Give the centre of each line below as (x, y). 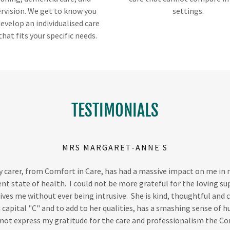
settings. (189, 11)
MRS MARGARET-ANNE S (115, 147)
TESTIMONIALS (115, 110)
